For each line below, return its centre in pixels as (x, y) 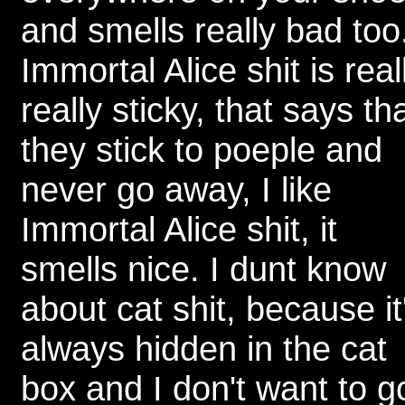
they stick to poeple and (202, 150)
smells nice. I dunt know (203, 269)
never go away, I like (176, 189)
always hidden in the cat (204, 348)
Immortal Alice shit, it (179, 229)
